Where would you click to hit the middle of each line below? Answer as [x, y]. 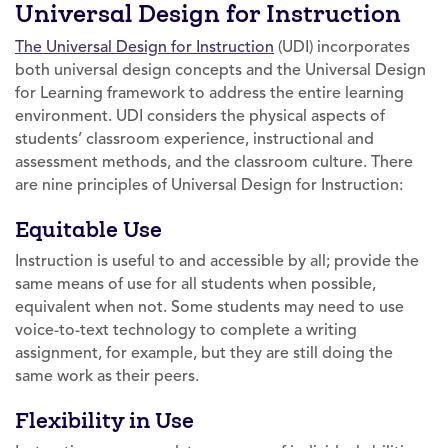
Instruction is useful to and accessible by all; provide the [217, 260]
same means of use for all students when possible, [195, 283]
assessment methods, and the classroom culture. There [214, 161]
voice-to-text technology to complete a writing [186, 329]
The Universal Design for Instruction [144, 46]
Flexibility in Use [104, 420]
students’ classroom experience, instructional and [194, 138]
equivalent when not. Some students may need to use [209, 306]
